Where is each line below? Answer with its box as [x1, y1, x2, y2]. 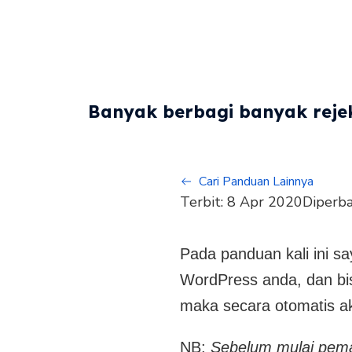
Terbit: [180, 192, 228, 211]
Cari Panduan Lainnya [199, 172, 314, 190]
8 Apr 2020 [227, 192, 303, 211]
